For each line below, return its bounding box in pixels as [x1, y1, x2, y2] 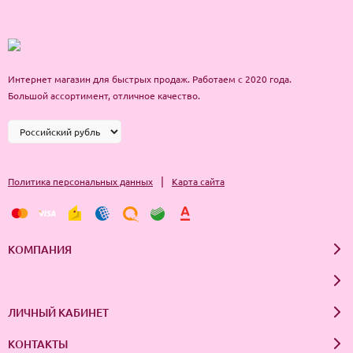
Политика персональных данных [8, 175, 153, 188]
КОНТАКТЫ [8, 336, 68, 351]
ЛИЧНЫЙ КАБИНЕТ [8, 304, 109, 320]
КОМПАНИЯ [8, 241, 72, 257]
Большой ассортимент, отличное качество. [8, 89, 200, 102]
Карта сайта [172, 175, 225, 188]
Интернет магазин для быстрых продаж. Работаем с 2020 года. [8, 72, 292, 85]
